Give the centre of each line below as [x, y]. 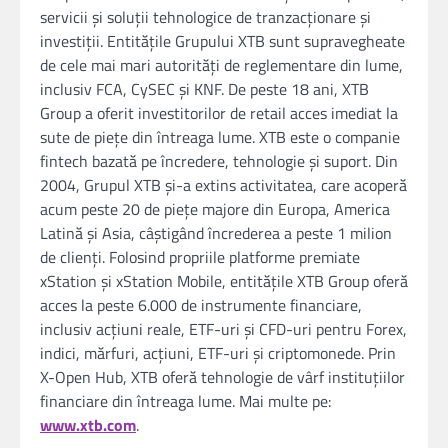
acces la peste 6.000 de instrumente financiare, [201, 304]
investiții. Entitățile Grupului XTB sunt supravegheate [222, 40]
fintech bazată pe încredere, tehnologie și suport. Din [219, 160]
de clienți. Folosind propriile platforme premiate [200, 256]
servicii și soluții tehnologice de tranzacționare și [205, 16]
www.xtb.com [88, 424]
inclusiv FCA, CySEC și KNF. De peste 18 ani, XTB [204, 88]
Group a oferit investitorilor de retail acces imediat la [219, 112]
